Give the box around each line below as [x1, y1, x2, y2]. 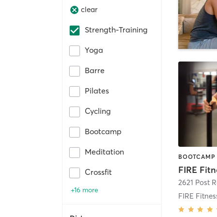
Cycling [85, 106, 111, 116]
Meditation [85, 146, 124, 156]
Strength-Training [85, 24, 148, 34]
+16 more [71, 185, 98, 194]
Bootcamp [85, 126, 122, 136]
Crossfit [85, 167, 112, 177]
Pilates [85, 85, 109, 95]
